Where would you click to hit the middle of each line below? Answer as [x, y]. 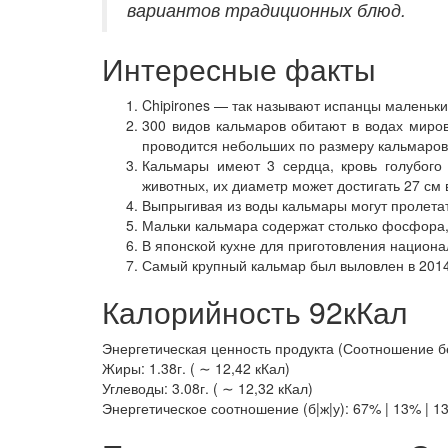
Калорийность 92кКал [255, 311]
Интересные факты [239, 68]
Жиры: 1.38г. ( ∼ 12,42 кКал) [196, 367]
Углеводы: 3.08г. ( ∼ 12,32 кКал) [207, 387]
